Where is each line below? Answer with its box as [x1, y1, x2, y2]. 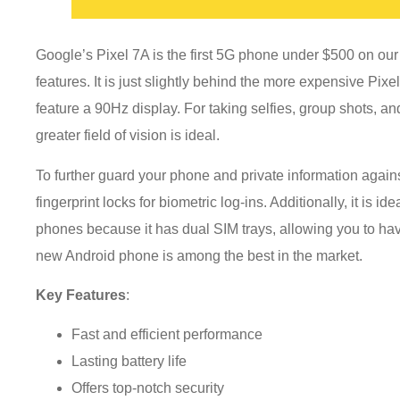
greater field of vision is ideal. [36, 128, 224, 144]
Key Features [36, 287, 127, 303]
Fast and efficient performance [71, 327, 263, 343]
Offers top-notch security [71, 380, 225, 396]
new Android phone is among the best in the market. [36, 247, 374, 263]
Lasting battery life [71, 354, 187, 370]
